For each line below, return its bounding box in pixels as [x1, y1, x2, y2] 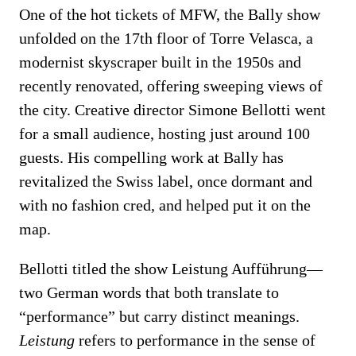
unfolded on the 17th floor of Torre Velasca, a [19, 29, 313, 47]
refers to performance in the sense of [75, 331, 315, 349]
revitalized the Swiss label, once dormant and [19, 172, 312, 190]
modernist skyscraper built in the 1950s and [19, 53, 301, 71]
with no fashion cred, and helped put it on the [19, 196, 311, 214]
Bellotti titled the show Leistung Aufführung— [19, 260, 323, 277]
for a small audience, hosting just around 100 [19, 125, 310, 142]
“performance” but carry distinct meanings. [19, 308, 300, 325]
